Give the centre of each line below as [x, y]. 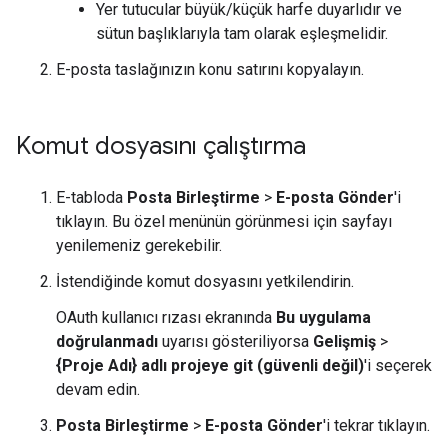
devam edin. [98, 390]
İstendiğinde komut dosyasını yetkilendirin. [205, 282]
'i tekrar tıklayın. [376, 426]
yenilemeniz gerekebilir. [139, 246]
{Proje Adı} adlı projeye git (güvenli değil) [210, 366]
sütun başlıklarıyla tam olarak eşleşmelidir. [242, 34]
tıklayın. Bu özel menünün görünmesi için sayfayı [224, 222]
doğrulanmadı [107, 342]
